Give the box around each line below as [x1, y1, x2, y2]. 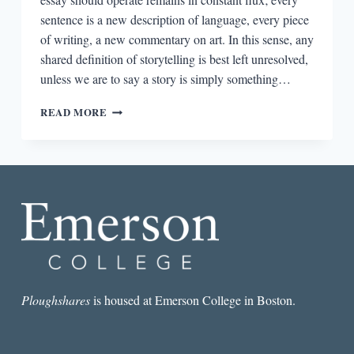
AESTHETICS [106, 243, 178, 258]
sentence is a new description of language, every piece [40, 10, 309, 28]
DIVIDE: [106, 132, 150, 147]
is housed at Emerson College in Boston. [89, 291, 296, 308]
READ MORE [40, 104, 107, 119]
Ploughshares [21, 291, 90, 308]
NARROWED [106, 116, 171, 131]
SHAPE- [106, 179, 147, 194]
